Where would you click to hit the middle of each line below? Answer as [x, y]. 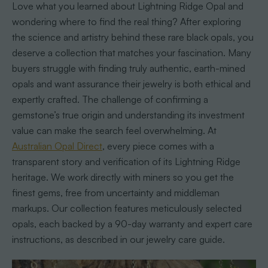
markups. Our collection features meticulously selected [127, 208]
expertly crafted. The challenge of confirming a [110, 99]
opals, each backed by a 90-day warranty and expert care [132, 223]
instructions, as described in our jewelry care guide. [118, 239]
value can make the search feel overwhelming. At [114, 130]
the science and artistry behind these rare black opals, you [133, 37]
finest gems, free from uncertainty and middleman [115, 192]
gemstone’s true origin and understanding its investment [128, 115]
